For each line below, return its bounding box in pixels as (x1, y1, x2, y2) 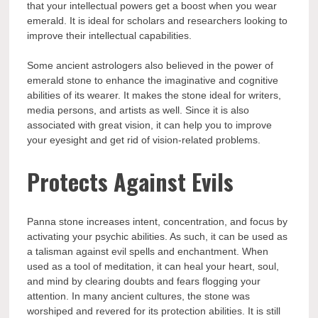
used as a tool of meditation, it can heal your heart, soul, (27, 261, 280, 273)
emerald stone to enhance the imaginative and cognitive (27, 75, 279, 87)
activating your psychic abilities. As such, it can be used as (27, 231, 288, 243)
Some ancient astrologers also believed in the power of (27, 60, 274, 72)
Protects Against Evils (27, 164, 234, 198)
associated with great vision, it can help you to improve (27, 119, 273, 131)
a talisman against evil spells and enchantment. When (27, 246, 269, 258)
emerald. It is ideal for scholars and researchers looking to (27, 15, 288, 27)
